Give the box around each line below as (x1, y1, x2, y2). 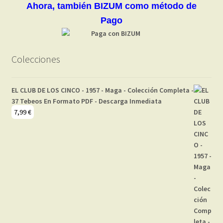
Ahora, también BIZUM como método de (26, 1, 197, 11)
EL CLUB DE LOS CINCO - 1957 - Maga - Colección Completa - (11, 85, 194, 95)
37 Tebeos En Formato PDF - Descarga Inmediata (11, 96, 162, 106)
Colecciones (11, 53, 60, 66)
